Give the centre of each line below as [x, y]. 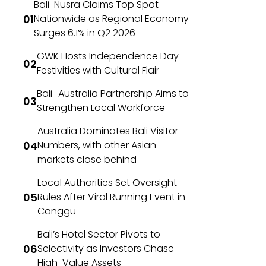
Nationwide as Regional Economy [111, 19]
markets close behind [87, 160]
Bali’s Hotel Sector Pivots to [99, 235]
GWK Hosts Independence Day [108, 56]
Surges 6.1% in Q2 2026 [85, 33]
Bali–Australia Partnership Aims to [113, 94]
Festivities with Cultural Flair [98, 71]
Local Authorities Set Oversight [107, 183]
